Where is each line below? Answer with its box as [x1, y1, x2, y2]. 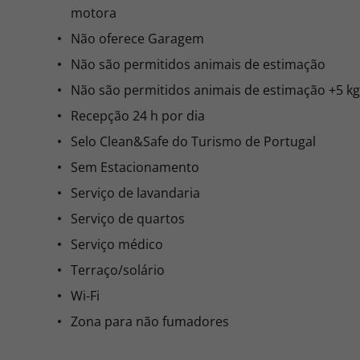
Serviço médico [71, 235, 163, 253]
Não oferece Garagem [71, 30, 204, 47]
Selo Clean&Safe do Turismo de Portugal [71, 133, 316, 150]
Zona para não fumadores [71, 313, 229, 330]
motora [71, 4, 117, 22]
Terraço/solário [71, 261, 165, 279]
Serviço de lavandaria [71, 184, 200, 202]
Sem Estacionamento [71, 158, 199, 176]
